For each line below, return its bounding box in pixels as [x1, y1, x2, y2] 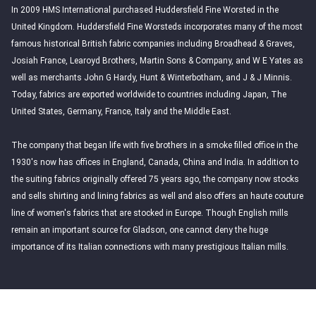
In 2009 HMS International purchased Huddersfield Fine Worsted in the [11, 5, 279, 15]
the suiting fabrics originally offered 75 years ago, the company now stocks [11, 174, 299, 184]
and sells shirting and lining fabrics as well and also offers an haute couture [11, 191, 303, 201]
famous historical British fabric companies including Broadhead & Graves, [11, 39, 295, 49]
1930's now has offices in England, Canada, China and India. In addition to [11, 157, 298, 167]
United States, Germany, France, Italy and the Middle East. [11, 107, 231, 116]
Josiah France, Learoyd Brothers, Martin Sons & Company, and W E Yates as [11, 56, 303, 66]
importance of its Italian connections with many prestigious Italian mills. [11, 242, 288, 252]
